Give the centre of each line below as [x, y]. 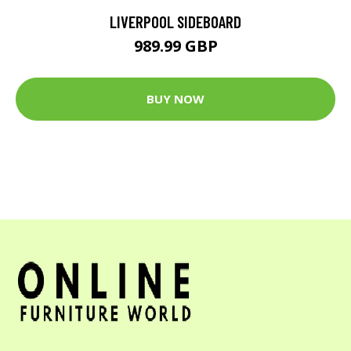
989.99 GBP [175, 45]
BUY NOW [175, 99]
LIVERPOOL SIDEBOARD [175, 21]
